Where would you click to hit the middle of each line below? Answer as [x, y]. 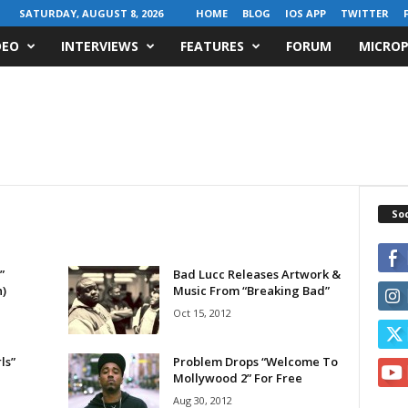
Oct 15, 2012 [202, 313]
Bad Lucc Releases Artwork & [256, 274]
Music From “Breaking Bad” [251, 291]
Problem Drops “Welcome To [255, 362]
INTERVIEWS [99, 46]
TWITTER [364, 13]
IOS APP [305, 13]
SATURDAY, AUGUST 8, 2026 [91, 13]
